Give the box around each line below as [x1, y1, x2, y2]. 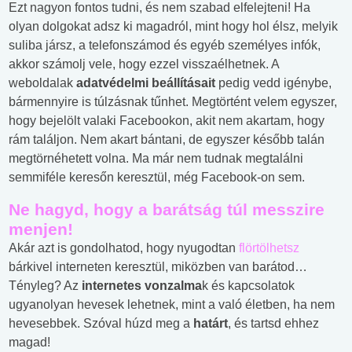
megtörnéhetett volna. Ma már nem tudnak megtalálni [9, 152, 303, 166]
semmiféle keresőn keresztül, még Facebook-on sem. [9, 170, 305, 185]
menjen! [9, 220, 73, 239]
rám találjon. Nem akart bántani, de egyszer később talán [9, 133, 324, 147]
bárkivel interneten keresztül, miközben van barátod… [9, 260, 307, 274]
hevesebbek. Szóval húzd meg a [9, 317, 193, 331]
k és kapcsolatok [202, 279, 295, 293]
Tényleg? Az [9, 279, 79, 293]
